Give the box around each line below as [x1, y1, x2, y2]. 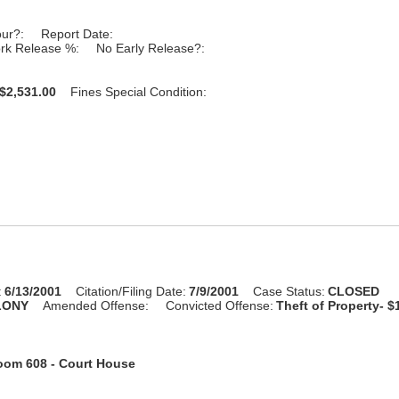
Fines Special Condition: [70, 84, 208, 99]
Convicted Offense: [166, 297, 274, 313]
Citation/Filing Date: [76, 283, 187, 298]
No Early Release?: [96, 40, 206, 55]
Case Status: [253, 283, 326, 298]
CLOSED [328, 283, 380, 298]
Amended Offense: [43, 297, 150, 313]
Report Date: [41, 26, 114, 41]
